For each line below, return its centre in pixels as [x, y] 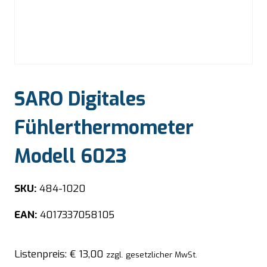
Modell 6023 [71, 156]
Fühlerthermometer [104, 128]
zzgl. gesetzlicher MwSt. [152, 254]
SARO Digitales [80, 99]
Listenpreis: [42, 254]
